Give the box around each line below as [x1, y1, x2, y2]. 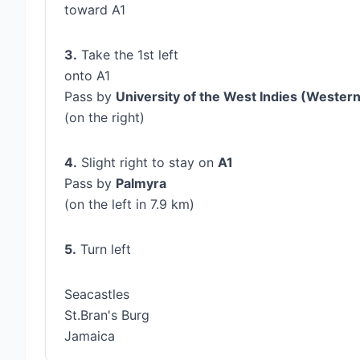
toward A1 [64, 2, 125, 18]
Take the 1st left [81, 47, 178, 63]
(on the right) [64, 109, 145, 125]
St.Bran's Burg [64, 307, 149, 323]
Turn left [80, 241, 131, 257]
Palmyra [116, 175, 166, 191]
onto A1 [64, 67, 110, 84]
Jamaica [64, 328, 115, 344]
